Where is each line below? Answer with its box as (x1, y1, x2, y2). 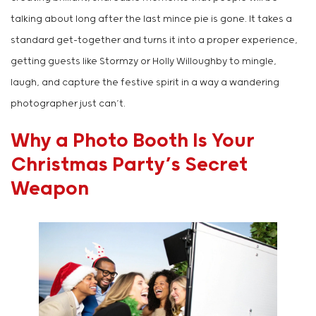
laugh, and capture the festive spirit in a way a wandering (11, 78, 279, 88)
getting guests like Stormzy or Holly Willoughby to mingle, (11, 56, 276, 67)
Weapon (11, 178, 89, 200)
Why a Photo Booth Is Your (11, 130, 255, 152)
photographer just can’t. (11, 99, 126, 109)
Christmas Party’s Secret (11, 154, 248, 176)
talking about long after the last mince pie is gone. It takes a (11, 14, 292, 25)
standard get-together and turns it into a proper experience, (11, 35, 298, 46)
